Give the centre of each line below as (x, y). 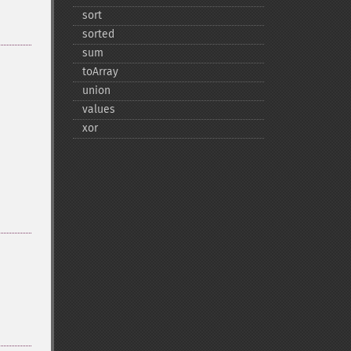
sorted (98, 34)
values (98, 109)
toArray (100, 72)
